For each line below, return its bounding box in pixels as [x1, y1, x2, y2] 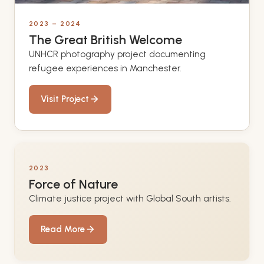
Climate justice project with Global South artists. [29, 193, 231, 204]
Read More [41, 223, 85, 235]
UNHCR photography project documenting [29, 48, 206, 60]
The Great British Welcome [29, 31, 182, 47]
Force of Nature [29, 176, 118, 192]
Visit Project [41, 93, 89, 104]
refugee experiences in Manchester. [29, 62, 181, 74]
